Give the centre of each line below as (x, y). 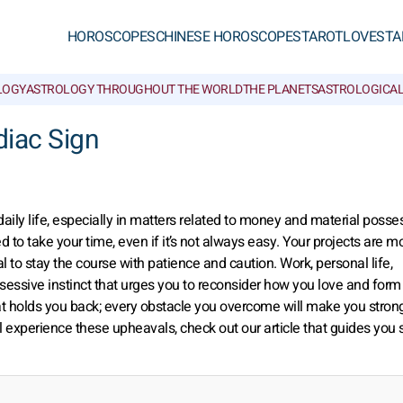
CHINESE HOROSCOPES (228, 37)
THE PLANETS (280, 90)
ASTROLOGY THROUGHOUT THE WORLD (134, 90)
